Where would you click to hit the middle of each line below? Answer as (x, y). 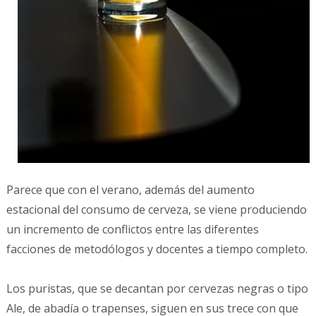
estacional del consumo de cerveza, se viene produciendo (156, 209)
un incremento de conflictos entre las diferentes (132, 229)
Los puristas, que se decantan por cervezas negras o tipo (157, 288)
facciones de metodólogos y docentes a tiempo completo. (157, 249)
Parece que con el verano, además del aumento (130, 189)
